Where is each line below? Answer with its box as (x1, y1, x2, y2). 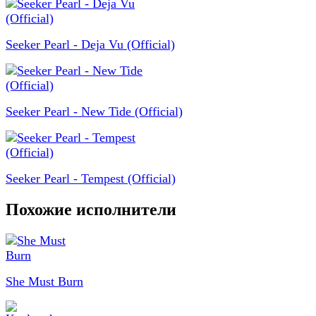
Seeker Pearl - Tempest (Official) (6, 171, 176, 186)
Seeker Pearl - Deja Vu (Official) (6, 37, 175, 52)
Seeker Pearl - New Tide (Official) (6, 104, 183, 119)
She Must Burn (6, 274, 83, 288)
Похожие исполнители (6, 200, 176, 219)
